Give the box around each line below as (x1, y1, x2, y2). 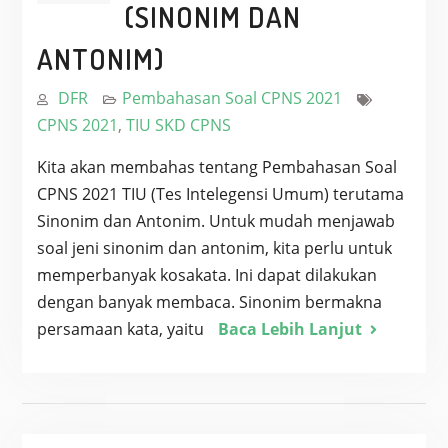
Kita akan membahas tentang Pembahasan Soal (36, 156, 397, 178)
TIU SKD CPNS (125, 114, 231, 136)
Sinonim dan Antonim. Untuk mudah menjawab (36, 210, 395, 232)
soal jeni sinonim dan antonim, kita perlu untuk (36, 237, 392, 259)
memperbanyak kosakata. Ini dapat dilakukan (36, 264, 377, 286)
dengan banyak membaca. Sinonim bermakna (36, 291, 382, 313)
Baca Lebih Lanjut (217, 318, 362, 340)
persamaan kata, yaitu (36, 318, 208, 340)
